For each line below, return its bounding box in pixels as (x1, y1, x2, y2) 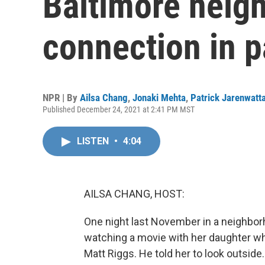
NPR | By (43, 92, 80, 104)
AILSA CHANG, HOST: (84, 188, 185, 200)
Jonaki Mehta (132, 92, 186, 104)
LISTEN (77, 135, 111, 147)
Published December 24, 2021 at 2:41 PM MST (43, 105, 195, 114)
